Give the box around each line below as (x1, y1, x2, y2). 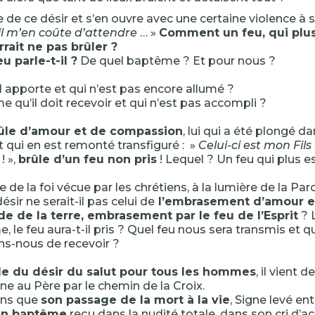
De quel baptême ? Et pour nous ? (77, 54, 276, 67)
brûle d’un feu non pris (18, 153, 157, 166)
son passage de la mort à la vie (41, 293, 230, 307)
